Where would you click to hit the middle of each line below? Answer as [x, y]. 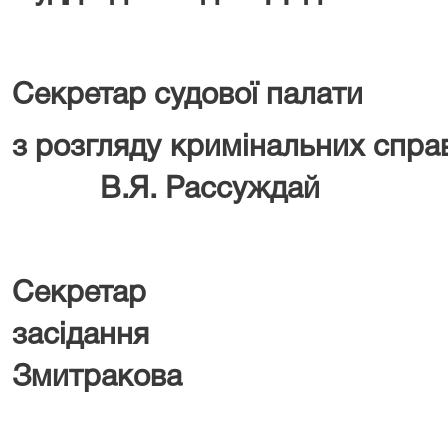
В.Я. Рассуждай [166, 190]
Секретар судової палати [187, 96]
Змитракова [97, 378]
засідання [80, 336]
